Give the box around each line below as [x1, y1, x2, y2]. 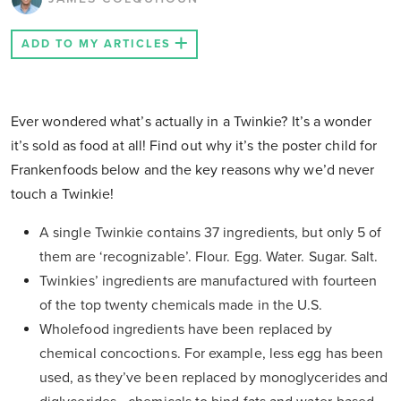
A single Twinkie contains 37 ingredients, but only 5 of [39, 224, 382, 243]
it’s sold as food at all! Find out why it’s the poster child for [11, 137, 378, 156]
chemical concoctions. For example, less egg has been [39, 345, 384, 363]
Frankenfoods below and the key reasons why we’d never [11, 161, 375, 180]
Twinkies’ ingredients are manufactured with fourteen [39, 272, 378, 291]
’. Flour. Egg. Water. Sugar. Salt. [184, 248, 382, 267]
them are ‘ [39, 248, 103, 267]
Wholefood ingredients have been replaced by [39, 320, 333, 339]
